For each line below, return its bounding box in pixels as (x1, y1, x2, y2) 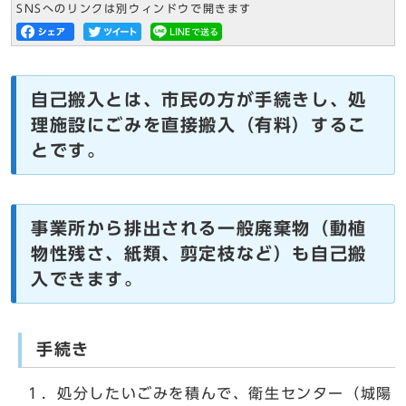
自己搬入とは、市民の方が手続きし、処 (31, 91, 367, 109)
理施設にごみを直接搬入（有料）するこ (31, 116, 367, 134)
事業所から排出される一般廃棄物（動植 (31, 219, 367, 237)
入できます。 (31, 270, 143, 288)
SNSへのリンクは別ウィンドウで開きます (16, 4, 252, 14)
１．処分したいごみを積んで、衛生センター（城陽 (25, 386, 392, 401)
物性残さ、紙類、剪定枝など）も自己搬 (31, 245, 367, 263)
